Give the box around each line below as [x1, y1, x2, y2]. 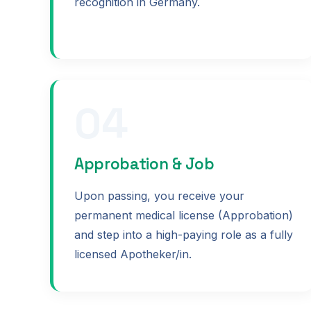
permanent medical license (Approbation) [74, 208, 293, 222]
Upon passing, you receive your [74, 188, 244, 203]
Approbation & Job [74, 153, 215, 174]
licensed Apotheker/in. [74, 246, 192, 261]
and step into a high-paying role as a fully [74, 227, 293, 242]
